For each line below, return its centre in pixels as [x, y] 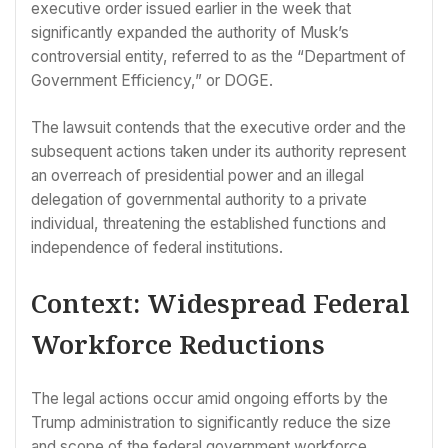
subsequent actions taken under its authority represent [218, 152]
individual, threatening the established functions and [208, 224]
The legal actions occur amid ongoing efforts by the [209, 399]
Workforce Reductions [178, 344]
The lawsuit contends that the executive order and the [218, 128]
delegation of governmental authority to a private [199, 200]
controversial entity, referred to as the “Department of [218, 56]
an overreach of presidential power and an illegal [197, 176]
